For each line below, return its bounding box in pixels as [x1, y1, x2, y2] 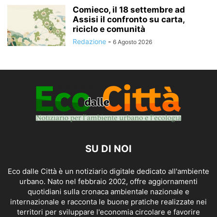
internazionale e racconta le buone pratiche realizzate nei [10, 197, 207, 207]
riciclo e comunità [73, 24, 145, 34]
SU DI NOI [85, 143, 132, 155]
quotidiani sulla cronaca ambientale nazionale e [28, 187, 189, 197]
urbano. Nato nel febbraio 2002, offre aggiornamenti [19, 177, 198, 186]
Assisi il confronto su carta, [73, 15, 185, 25]
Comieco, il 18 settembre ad [73, 5, 185, 15]
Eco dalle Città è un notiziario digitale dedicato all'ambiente [8, 167, 209, 176]
